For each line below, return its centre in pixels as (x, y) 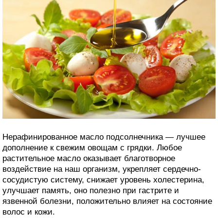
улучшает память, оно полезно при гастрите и (91, 191)
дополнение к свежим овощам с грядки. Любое (92, 148)
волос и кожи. (29, 212)
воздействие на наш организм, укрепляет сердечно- (102, 169)
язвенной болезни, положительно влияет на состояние (107, 201)
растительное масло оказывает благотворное (89, 159)
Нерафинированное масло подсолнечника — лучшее (104, 137)
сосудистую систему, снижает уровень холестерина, (103, 180)
